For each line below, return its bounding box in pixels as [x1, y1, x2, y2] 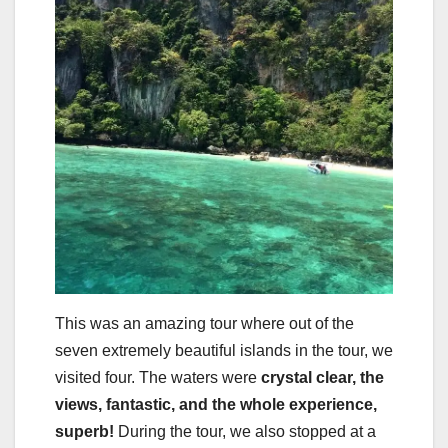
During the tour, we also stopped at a [114, 422, 376, 440]
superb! [55, 422, 114, 440]
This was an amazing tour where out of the [55, 314, 354, 332]
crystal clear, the [261, 368, 384, 386]
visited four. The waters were [55, 368, 261, 386]
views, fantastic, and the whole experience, [55, 395, 377, 413]
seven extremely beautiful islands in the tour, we [55, 341, 393, 359]
